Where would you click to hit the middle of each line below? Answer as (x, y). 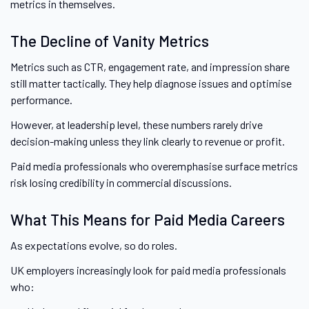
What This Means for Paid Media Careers (148, 220)
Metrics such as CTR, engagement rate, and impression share (150, 67)
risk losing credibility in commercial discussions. (121, 183)
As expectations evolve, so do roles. (94, 246)
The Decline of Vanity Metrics (110, 41)
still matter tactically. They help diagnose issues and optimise (151, 83)
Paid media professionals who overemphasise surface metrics (154, 166)
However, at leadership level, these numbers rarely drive (137, 125)
